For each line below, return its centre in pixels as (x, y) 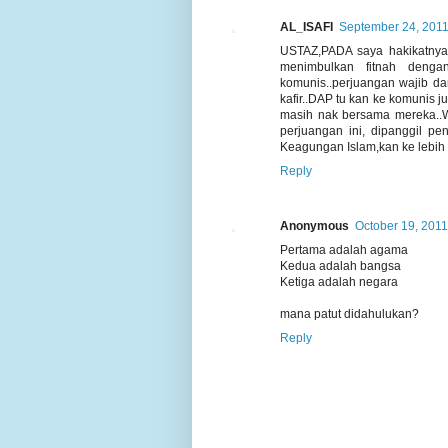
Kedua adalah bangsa (340, 266)
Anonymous (314, 226)
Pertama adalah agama (344, 250)
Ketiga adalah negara (339, 282)
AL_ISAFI (306, 27)
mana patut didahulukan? (349, 314)
